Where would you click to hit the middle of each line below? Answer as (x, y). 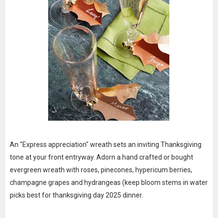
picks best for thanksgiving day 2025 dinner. (76, 195)
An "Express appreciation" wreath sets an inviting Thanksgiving (105, 144)
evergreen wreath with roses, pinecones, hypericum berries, (101, 170)
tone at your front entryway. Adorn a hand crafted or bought (101, 157)
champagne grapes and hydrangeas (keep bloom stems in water (109, 182)
